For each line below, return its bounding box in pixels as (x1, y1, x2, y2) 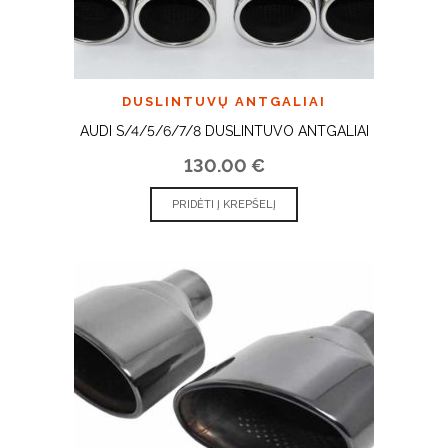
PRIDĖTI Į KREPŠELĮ (172, 197, 276, 211)
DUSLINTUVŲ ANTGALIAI (122, 93, 326, 109)
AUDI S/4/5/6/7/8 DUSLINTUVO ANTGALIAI (79, 122, 369, 139)
